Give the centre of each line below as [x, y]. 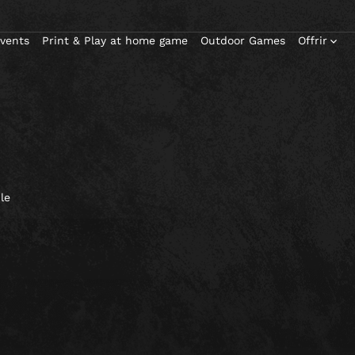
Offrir [313, 41]
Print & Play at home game [115, 41]
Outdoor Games [243, 41]
